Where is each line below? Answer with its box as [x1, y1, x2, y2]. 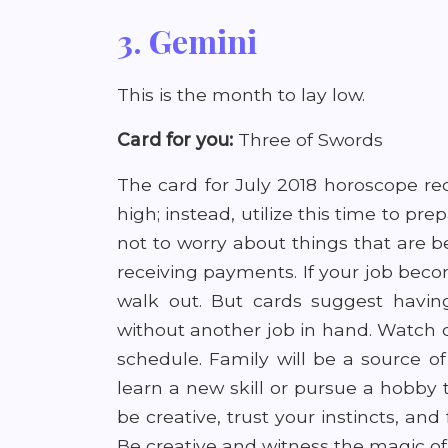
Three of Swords [238, 129, 383, 150]
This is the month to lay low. [117, 84, 365, 105]
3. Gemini [117, 19, 257, 62]
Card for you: [117, 129, 238, 150]
